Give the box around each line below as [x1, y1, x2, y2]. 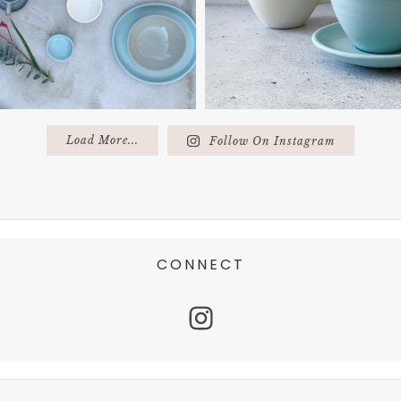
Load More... [66, 133, 140, 148]
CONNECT [156, 254, 245, 276]
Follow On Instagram [209, 134, 335, 149]
